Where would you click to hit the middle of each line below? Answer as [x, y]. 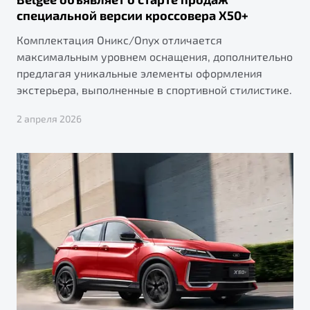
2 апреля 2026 [49, 118]
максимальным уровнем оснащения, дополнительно [155, 56]
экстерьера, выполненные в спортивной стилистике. [154, 89]
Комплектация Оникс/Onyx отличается [119, 39]
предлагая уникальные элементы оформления [139, 73]
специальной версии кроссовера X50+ [133, 15]
